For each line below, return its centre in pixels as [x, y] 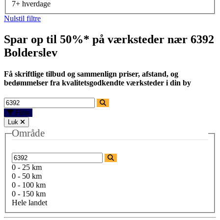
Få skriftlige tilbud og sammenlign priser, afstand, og [91, 74]
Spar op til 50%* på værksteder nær [97, 39]
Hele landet [29, 203]
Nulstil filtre [22, 18]
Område [28, 133]
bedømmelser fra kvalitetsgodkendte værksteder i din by [97, 83]
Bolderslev [31, 52]
